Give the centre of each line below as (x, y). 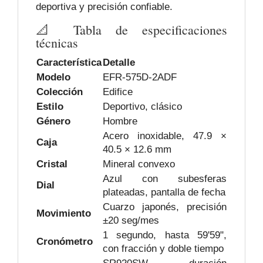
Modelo (53, 77)
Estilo (50, 107)
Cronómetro (65, 242)
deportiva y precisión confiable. (104, 7)
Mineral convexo (139, 164)
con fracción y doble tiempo (163, 249)
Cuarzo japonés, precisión (165, 207)
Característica (69, 63)
